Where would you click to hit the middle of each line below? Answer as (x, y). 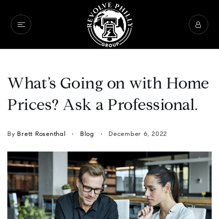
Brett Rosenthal (42, 134)
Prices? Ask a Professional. (103, 106)
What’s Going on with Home (108, 85)
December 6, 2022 (137, 134)
